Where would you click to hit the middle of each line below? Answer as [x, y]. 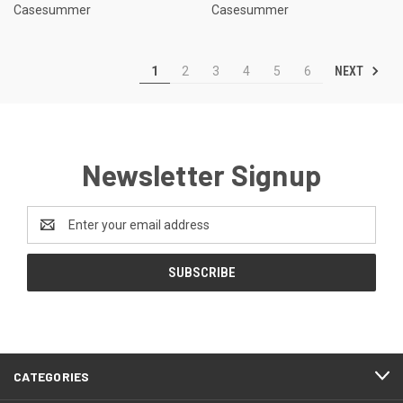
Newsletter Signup [201, 174]
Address [51, 233]
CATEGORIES [52, 376]
